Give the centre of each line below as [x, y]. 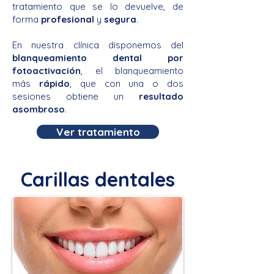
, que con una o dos [127, 83]
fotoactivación [46, 70]
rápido [54, 83]
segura [120, 19]
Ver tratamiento [98, 131]
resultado [161, 96]
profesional [69, 19]
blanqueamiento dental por [98, 57]
